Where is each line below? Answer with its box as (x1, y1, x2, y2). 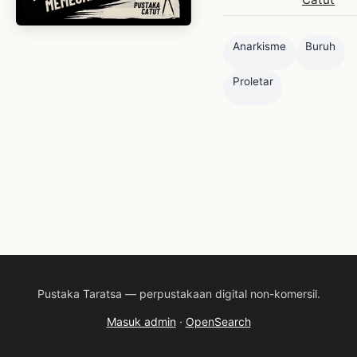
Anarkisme (233, 40, 286, 53)
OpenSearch (185, 315, 251, 328)
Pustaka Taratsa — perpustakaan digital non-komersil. (37, 287, 320, 300)
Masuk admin (106, 315, 176, 328)
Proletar (233, 75, 273, 88)
